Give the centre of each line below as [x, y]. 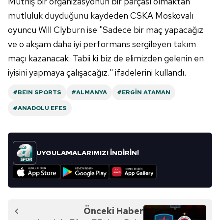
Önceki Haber [113, 211]
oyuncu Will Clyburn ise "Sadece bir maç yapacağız [106, 30]
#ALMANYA [89, 92]
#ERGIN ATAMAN [144, 92]
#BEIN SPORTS [37, 92]
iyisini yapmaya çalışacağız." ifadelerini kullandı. [97, 72]
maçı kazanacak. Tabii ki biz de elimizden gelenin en [106, 58]
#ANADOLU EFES [40, 108]
